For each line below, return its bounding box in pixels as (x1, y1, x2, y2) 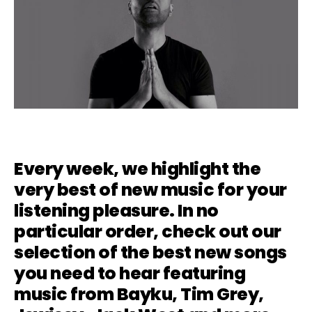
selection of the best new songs (14, 240, 287, 265)
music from (14, 282, 117, 307)
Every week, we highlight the (14, 157, 260, 182)
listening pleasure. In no (14, 198, 219, 224)
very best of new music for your (14, 178, 287, 203)
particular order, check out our (14, 219, 281, 244)
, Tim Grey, (172, 282, 264, 307)
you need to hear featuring (14, 261, 245, 286)
